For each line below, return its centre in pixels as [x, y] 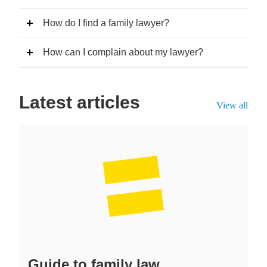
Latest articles [80, 102]
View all [232, 105]
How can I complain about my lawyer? [123, 52]
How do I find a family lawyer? [106, 23]
